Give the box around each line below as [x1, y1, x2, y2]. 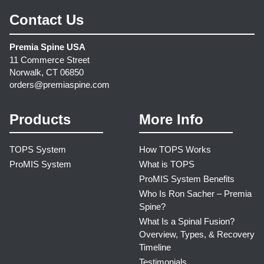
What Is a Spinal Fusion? [139, 216, 235, 226]
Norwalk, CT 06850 [9, 67, 84, 77]
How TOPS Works [139, 144, 211, 154]
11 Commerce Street [9, 54, 90, 65]
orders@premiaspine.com [9, 79, 110, 90]
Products [9, 111, 71, 127]
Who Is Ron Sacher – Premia [139, 188, 252, 199]
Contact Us [9, 11, 84, 28]
